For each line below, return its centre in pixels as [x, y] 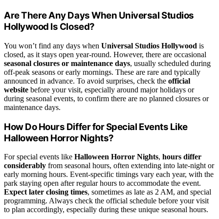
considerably [25, 166]
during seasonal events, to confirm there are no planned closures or [106, 98]
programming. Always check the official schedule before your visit [106, 201]
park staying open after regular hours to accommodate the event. [102, 183]
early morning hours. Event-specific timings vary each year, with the [109, 175]
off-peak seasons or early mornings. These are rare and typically [102, 72]
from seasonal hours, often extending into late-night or [130, 166]
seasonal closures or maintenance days [67, 63]
